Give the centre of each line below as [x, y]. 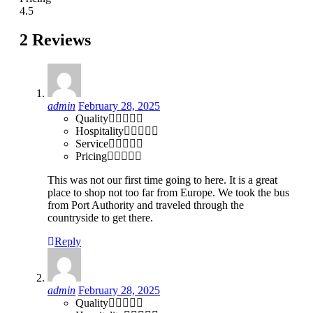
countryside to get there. [100, 218]
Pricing [91, 156]
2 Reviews [55, 40]
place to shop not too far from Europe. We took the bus [168, 193]
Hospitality [100, 131]
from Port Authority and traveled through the [146, 205]
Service [92, 144]
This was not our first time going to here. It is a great [162, 180]
